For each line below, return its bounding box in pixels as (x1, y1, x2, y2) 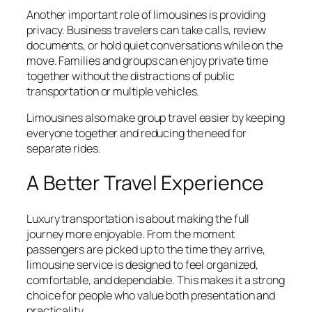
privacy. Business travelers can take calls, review (26, 22, 266, 38)
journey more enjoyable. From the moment (26, 226, 235, 242)
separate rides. (26, 140, 101, 156)
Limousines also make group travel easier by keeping (26, 109, 285, 125)
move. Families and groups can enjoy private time (26, 52, 269, 68)
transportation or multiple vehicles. (26, 83, 200, 99)
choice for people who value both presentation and (26, 288, 276, 304)
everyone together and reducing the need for (26, 125, 247, 141)
